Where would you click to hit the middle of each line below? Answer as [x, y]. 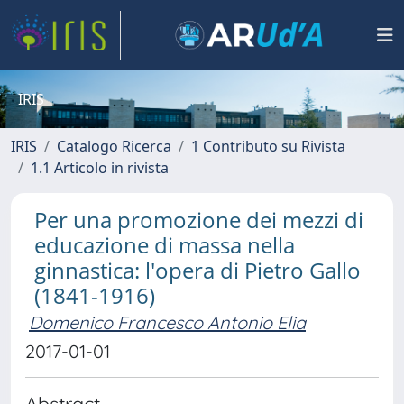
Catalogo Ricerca [114, 146]
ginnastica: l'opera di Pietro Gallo [197, 270]
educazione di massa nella [165, 245]
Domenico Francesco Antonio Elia [167, 322]
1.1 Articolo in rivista [100, 168]
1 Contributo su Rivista [268, 146]
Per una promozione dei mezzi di [199, 220]
